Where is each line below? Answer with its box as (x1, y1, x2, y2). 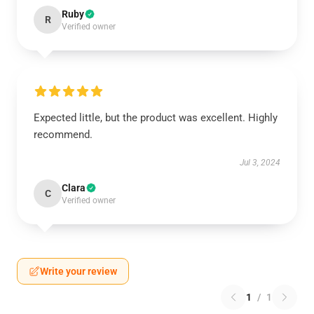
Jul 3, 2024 (240, 158, 280, 168)
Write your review (40, 266, 117, 277)
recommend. (34, 128, 93, 141)
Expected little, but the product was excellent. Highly (34, 111, 278, 124)
